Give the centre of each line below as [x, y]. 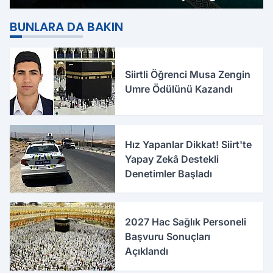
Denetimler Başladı [169, 173]
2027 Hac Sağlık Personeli [186, 222]
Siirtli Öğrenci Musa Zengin [188, 74]
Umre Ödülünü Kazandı [179, 89]
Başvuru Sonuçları [168, 236]
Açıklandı [147, 251]
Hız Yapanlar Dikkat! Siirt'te [189, 144]
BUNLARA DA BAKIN [66, 27]
